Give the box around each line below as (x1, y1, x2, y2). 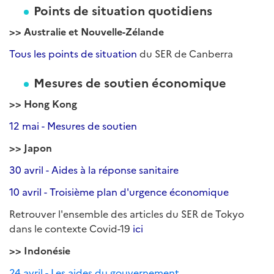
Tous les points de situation (9, 46, 139, 60)
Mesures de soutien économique (34, 73, 226, 91)
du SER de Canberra (139, 46, 233, 60)
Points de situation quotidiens (34, 1, 212, 18)
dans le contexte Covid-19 (9, 221, 133, 235)
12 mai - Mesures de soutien (9, 119, 137, 132)
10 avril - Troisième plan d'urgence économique (9, 185, 229, 198)
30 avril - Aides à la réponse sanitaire (9, 163, 179, 176)
